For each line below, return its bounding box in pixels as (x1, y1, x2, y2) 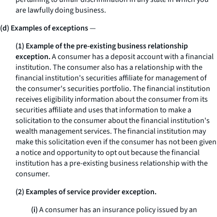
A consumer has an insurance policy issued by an (38, 204, 197, 215)
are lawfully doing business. (15, 5, 106, 15)
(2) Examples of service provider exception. (15, 186, 156, 197)
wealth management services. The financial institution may (15, 126, 206, 137)
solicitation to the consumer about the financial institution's (15, 115, 210, 126)
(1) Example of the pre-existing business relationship (15, 41, 188, 51)
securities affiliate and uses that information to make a (15, 105, 191, 115)
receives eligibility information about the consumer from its (15, 94, 208, 105)
